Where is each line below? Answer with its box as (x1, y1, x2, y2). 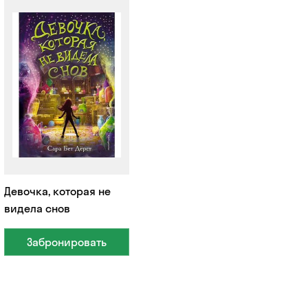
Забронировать (27, 235, 107, 250)
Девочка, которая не (3, 184, 111, 199)
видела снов (3, 201, 70, 216)
